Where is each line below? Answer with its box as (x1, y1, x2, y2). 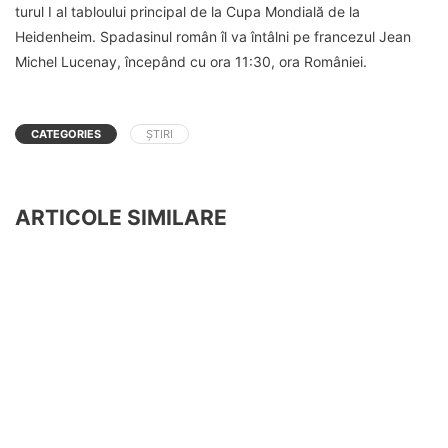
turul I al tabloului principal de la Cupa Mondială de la (15, 3, 360, 21)
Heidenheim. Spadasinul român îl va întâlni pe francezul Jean (15, 28, 411, 46)
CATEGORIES (31, 127, 101, 142)
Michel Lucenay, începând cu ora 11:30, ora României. (15, 53, 367, 71)
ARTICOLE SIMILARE (15, 205, 227, 231)
